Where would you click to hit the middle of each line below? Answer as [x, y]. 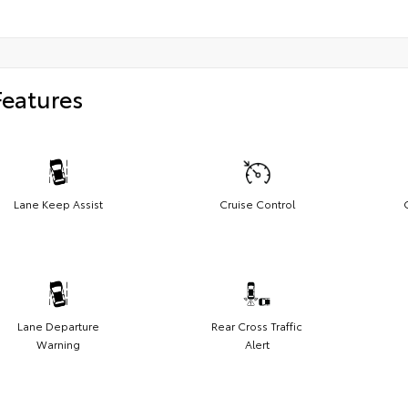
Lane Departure [58, 326]
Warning [58, 344]
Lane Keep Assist [58, 204]
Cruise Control [257, 204]
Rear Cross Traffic [257, 326]
